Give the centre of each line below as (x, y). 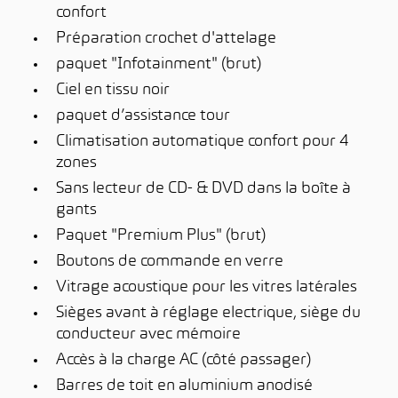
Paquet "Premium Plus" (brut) (161, 236)
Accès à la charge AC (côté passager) (183, 360)
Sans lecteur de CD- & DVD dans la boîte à (203, 189)
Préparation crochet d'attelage (166, 39)
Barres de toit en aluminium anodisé (184, 386)
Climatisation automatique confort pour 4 (203, 142)
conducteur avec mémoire (148, 334)
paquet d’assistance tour (143, 116)
